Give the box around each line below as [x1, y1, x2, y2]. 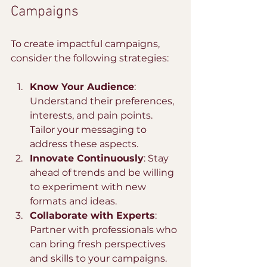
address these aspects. [30, 138, 138, 150]
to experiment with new [30, 181, 148, 193]
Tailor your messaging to [30, 124, 149, 135]
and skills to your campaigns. [30, 253, 167, 264]
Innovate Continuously [30, 153, 144, 164]
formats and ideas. [30, 195, 117, 207]
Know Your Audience [30, 81, 134, 92]
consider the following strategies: [11, 52, 169, 64]
